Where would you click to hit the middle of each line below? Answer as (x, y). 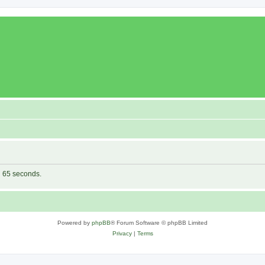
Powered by (75, 223)
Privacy (122, 233)
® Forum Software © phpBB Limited (159, 223)
